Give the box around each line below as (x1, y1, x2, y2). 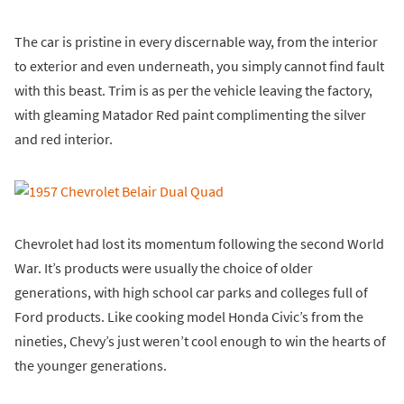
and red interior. (14, 129, 113, 148)
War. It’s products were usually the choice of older (14, 258, 313, 277)
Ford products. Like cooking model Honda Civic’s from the (14, 307, 363, 326)
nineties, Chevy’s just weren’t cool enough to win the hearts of (14, 331, 386, 350)
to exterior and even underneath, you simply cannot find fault (14, 56, 384, 75)
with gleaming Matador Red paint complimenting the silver (14, 105, 366, 124)
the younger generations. (14, 355, 167, 374)
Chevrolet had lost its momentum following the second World (14, 234, 384, 252)
